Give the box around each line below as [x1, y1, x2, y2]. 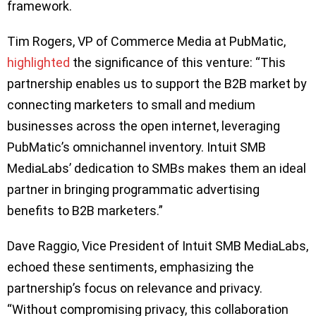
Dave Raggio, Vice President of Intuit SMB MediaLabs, [7, 238, 308, 253]
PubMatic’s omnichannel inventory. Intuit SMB [7, 139, 266, 154]
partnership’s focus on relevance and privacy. [7, 280, 262, 296]
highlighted [7, 54, 70, 70]
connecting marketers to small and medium [7, 97, 255, 112]
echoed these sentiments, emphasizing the [7, 259, 254, 274]
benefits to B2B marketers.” [7, 202, 163, 218]
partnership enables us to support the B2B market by [7, 75, 307, 91]
